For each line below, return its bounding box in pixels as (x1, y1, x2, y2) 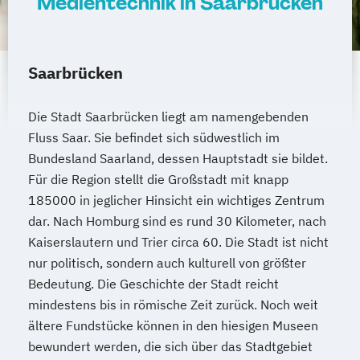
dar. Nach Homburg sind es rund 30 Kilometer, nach (28, 213, 326, 229)
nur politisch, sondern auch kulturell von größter (28, 255, 306, 271)
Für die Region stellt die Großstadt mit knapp (28, 171, 288, 187)
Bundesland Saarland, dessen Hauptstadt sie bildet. (28, 150, 328, 166)
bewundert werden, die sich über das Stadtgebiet (28, 338, 313, 354)
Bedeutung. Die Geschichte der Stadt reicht (28, 276, 279, 292)
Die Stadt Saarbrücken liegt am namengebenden (28, 108, 309, 125)
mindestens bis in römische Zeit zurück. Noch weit (28, 297, 318, 313)
